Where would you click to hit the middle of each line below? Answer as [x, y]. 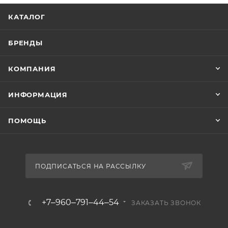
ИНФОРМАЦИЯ [38, 94]
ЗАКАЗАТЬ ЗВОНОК [166, 203]
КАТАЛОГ [27, 17]
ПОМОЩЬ [27, 120]
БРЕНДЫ [25, 42]
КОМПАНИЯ [32, 68]
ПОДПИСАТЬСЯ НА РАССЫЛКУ [91, 166]
